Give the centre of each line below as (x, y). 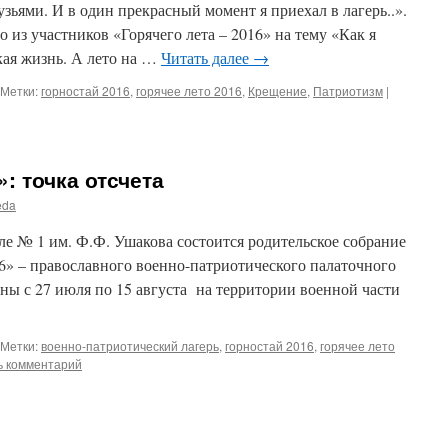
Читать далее (207, 57)
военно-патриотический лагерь (130, 345)
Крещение (277, 90)
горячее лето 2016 (189, 90)
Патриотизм (348, 90)
